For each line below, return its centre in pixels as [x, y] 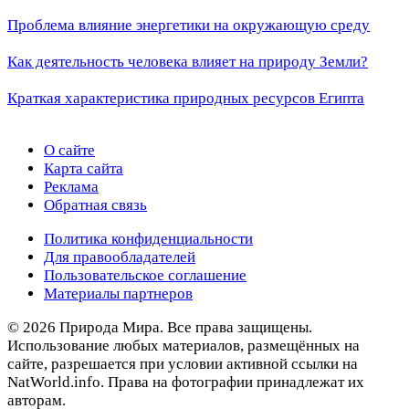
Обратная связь [95, 205]
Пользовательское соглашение [145, 276]
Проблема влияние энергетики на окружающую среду [189, 26]
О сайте [69, 151]
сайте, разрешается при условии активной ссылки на [183, 364]
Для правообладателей [120, 257]
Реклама [71, 187]
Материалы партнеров [118, 294]
